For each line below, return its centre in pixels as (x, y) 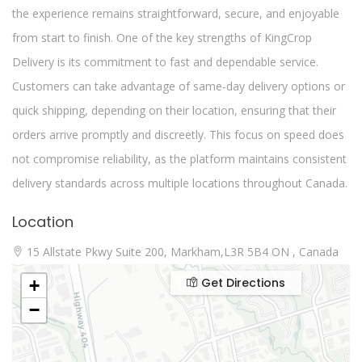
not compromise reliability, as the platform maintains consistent (179, 159)
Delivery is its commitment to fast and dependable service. (165, 62)
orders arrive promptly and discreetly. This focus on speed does (178, 135)
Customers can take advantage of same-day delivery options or (179, 86)
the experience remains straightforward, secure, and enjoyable (176, 13)
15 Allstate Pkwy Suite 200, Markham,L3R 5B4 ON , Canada (181, 252)
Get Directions (242, 283)
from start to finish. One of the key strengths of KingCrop (162, 38)
